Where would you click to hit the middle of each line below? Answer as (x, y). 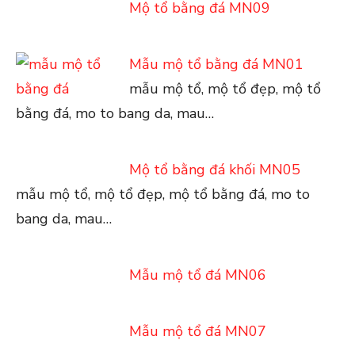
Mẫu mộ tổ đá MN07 (197, 331)
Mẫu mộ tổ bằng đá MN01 (216, 64)
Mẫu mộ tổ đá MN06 (197, 275)
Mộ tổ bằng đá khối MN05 (214, 170)
